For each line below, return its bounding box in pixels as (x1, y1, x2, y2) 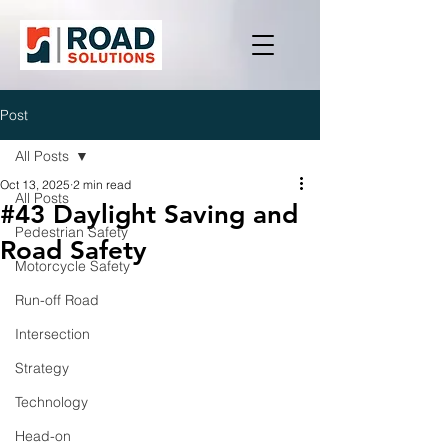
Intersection (15, 325, 90, 343)
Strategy (15, 359, 69, 377)
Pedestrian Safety (15, 223, 128, 241)
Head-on (15, 427, 71, 445)
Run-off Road (15, 291, 99, 309)
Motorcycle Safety (15, 257, 130, 275)
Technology (15, 393, 88, 411)
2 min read (73, 177, 131, 192)
